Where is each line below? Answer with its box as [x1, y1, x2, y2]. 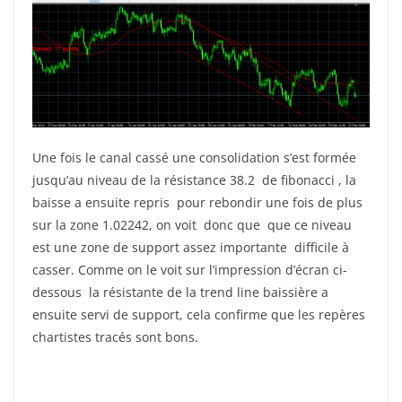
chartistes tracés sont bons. [32, 328, 198, 346]
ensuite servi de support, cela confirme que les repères [32, 306, 365, 324]
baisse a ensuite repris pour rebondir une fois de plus [32, 194, 363, 212]
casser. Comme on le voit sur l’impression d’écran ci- [32, 261, 347, 279]
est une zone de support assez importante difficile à [32, 239, 349, 257]
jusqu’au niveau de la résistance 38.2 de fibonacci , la [32, 171, 356, 189]
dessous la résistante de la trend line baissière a [32, 284, 328, 301]
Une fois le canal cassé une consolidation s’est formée [32, 149, 356, 167]
